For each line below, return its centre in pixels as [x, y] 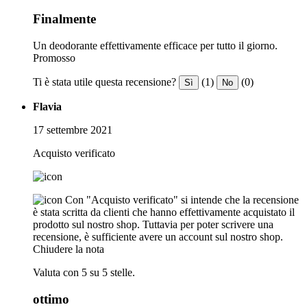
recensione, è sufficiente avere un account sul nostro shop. [158, 236]
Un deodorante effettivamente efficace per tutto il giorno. [155, 45]
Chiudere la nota [69, 249]
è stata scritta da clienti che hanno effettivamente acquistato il [164, 212]
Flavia [47, 106]
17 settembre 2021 [73, 130]
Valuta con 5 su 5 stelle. [84, 272]
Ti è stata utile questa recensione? [105, 82]
